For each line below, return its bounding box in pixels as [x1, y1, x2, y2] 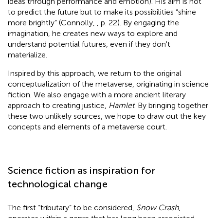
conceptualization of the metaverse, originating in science [8, 79, 209, 89]
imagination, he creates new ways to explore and [8, 28, 178, 38]
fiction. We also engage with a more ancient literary [8, 90, 186, 99]
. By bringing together [134, 100, 208, 110]
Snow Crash [136, 202, 179, 212]
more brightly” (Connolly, [8, 18, 97, 27]
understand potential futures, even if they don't [8, 39, 170, 49]
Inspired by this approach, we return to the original [8, 68, 182, 78]
